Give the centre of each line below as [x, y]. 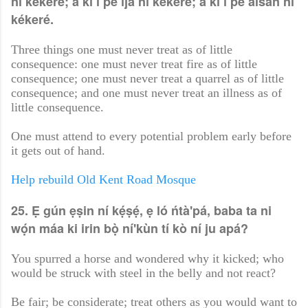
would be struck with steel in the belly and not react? [143, 273]
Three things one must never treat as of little [122, 50]
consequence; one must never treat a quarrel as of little [147, 79]
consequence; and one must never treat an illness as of [146, 93]
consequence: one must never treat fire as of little [134, 64]
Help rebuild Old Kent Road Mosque [105, 180]
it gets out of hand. [58, 151]
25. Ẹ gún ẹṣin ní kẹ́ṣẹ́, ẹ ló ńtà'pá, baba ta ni [141, 211]
